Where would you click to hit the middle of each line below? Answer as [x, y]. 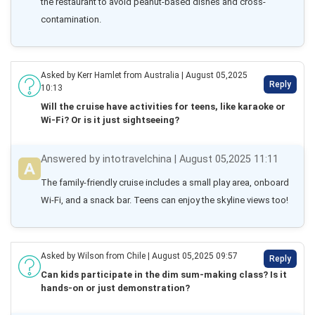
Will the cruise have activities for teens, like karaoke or [163, 107]
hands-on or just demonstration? [115, 288]
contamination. [71, 19]
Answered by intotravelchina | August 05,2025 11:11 [160, 159]
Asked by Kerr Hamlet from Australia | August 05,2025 [144, 75]
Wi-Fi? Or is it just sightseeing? [110, 120]
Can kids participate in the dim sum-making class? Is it [164, 275]
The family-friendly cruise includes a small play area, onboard [165, 182]
